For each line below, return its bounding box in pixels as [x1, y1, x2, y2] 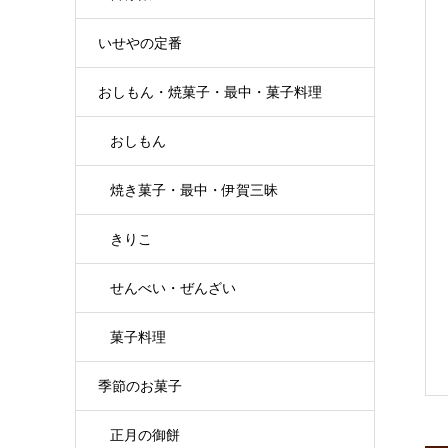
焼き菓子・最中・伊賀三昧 [109, 182, 278, 198]
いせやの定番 [97, 35, 182, 51]
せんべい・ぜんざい [109, 280, 236, 296]
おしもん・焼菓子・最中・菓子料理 [97, 84, 322, 100]
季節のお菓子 [97, 378, 182, 394]
